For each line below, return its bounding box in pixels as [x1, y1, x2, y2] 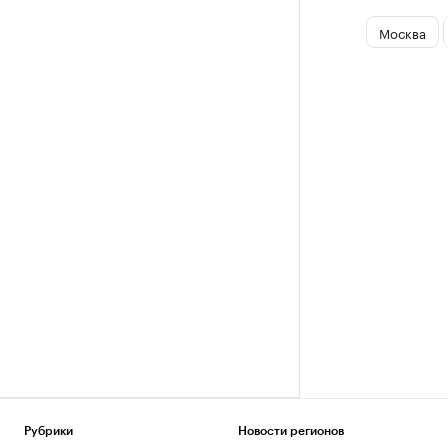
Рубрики [24, 425, 73, 437]
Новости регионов [237, 425, 344, 437]
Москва [378, 21, 426, 42]
